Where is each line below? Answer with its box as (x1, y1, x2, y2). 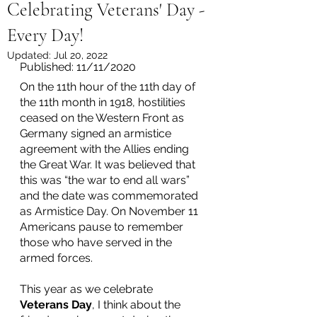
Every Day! (7, 24, 83, 46)
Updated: (7, 50, 54, 61)
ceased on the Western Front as (20, 110, 187, 125)
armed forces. (20, 250, 93, 265)
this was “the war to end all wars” (20, 173, 192, 187)
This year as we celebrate (20, 282, 156, 296)
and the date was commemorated (20, 188, 201, 202)
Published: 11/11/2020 (20, 60, 136, 74)
